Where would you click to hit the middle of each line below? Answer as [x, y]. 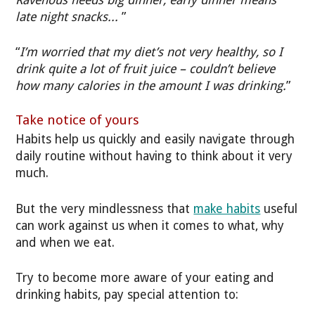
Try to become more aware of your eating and [145, 277]
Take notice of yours [78, 120]
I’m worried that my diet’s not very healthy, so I [152, 52]
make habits [227, 208]
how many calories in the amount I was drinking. [151, 86]
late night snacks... [69, 17]
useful [279, 208]
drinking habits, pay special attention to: [127, 294]
